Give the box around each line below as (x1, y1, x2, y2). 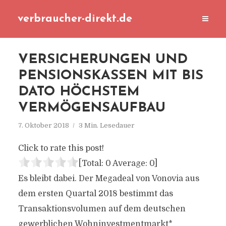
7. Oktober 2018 (18, 122, 69, 129)
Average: (110, 159, 149, 168)
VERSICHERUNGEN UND (18, 53, 188, 67)
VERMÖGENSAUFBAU (18, 101, 165, 115)
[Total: (78, 159, 105, 168)
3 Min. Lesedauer (78, 122, 135, 129)
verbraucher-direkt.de (18, 14, 132, 24)
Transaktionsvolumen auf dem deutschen (18, 204, 186, 213)
